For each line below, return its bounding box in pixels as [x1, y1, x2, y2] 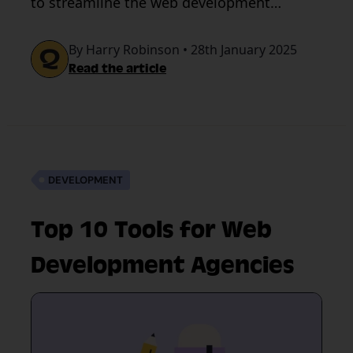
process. [31, 18, 87, 37]
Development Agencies [31, 251, 294, 279]
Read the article [69, 61, 166, 76]
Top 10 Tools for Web [31, 216, 272, 243]
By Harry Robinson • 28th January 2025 [69, 41, 297, 58]
